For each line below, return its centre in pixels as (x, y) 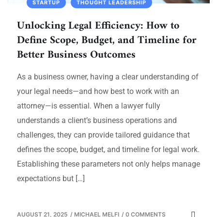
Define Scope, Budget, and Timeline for (107, 40)
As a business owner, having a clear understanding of (108, 77)
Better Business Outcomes (79, 55)
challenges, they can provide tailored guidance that (103, 135)
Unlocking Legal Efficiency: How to (98, 26)
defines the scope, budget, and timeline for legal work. (108, 149)
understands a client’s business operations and (97, 120)
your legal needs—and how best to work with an (98, 91)
